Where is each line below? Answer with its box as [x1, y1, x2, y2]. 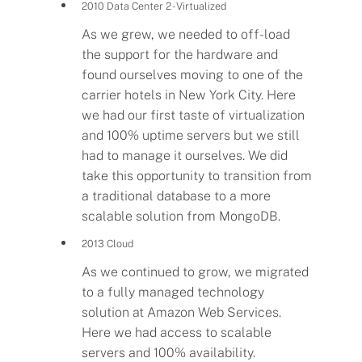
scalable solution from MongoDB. [82, 208, 281, 224]
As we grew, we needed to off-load [82, 26, 291, 42]
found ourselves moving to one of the [82, 66, 304, 82]
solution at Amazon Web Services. [82, 304, 282, 320]
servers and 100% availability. [82, 344, 256, 360]
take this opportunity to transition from [82, 167, 313, 183]
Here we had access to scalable [82, 324, 272, 340]
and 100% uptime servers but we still [82, 127, 301, 143]
